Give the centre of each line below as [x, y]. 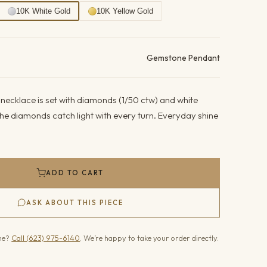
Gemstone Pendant [183, 58]
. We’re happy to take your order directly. [150, 238]
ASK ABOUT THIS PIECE [75, 203]
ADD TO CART [75, 173]
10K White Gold [44, 11]
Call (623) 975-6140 [46, 238]
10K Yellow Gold [125, 11]
